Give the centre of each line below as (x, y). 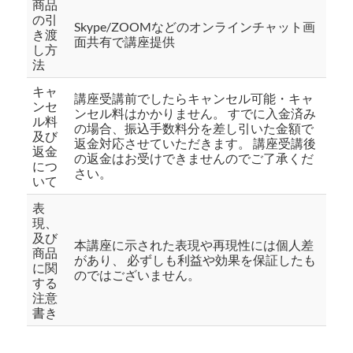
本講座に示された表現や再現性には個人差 (194, 245)
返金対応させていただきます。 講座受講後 (195, 143)
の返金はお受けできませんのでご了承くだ (194, 158)
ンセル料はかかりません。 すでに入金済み (195, 113)
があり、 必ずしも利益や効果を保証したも (195, 260)
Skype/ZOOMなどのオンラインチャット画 (195, 27)
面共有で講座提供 (125, 42)
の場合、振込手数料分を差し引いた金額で (194, 128)
